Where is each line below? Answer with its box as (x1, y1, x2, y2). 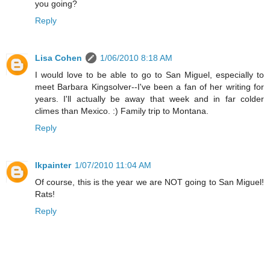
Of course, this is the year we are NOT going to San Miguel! (35, 177, 264, 187)
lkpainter (35, 160, 71, 171)
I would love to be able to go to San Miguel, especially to (35, 70, 264, 80)
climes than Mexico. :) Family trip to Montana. (35, 106, 209, 116)
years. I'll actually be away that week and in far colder (35, 94, 264, 104)
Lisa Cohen (35, 53, 82, 63)
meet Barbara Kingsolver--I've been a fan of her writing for (35, 82, 264, 92)
